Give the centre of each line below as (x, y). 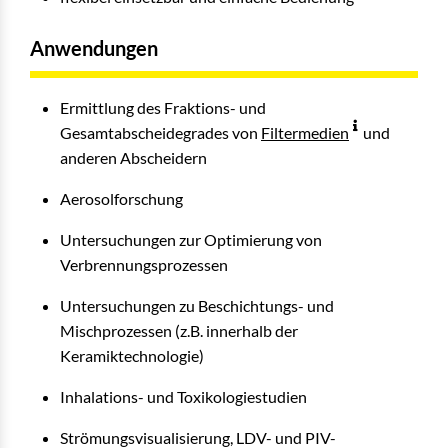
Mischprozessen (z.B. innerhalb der (179, 330)
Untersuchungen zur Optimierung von (191, 239)
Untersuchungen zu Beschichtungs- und (197, 305)
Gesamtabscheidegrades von (160, 132)
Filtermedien (305, 132)
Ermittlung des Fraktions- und (163, 107)
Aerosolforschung (121, 198)
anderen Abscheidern (133, 157)
